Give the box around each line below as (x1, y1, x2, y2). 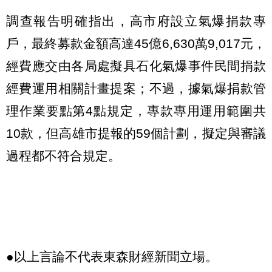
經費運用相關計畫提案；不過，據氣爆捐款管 (6, 81, 266, 95)
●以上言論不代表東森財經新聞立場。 (6, 250, 218, 264)
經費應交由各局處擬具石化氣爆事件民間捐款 (6, 58, 266, 73)
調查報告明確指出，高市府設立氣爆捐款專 (6, 13, 266, 28)
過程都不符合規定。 (6, 148, 121, 163)
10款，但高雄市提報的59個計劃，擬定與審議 (6, 126, 266, 140)
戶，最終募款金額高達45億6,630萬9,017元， (6, 36, 266, 50)
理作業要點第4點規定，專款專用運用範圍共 (6, 103, 266, 118)
